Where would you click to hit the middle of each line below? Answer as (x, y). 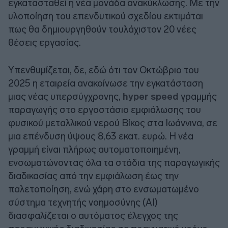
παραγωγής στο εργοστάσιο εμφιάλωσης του (105, 109)
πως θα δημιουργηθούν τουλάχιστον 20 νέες (102, 29)
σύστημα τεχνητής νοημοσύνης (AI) (83, 202)
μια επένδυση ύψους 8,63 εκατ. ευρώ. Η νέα (101, 136)
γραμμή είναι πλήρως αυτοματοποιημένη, (94, 149)
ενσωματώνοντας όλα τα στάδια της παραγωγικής (114, 162)
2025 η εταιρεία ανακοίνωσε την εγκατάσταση (106, 83)
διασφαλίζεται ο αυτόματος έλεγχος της (93, 215)
